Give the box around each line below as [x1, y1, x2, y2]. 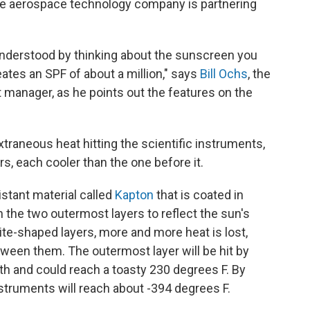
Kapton [115, 187, 154, 202]
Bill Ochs [200, 66, 248, 81]
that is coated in [154, 187, 244, 202]
